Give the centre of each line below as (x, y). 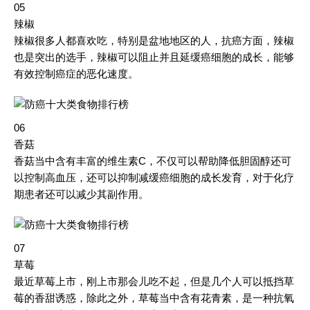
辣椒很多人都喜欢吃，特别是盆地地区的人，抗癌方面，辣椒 (154, 40)
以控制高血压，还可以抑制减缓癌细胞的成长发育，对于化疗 (154, 177)
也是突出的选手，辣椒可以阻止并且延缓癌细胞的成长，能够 (154, 57)
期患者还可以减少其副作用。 (81, 194)
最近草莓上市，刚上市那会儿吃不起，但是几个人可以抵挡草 (154, 281)
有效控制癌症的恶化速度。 (76, 74)
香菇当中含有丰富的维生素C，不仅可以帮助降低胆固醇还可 (153, 161)
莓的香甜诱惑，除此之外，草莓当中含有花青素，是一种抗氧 (154, 298)
